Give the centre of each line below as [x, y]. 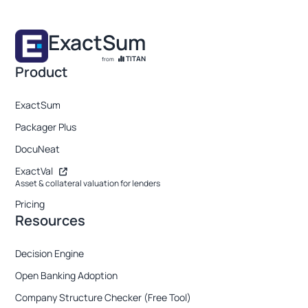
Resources [51, 220]
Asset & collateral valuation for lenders [88, 183]
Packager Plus [46, 127]
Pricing [30, 204]
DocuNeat [38, 149]
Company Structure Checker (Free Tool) [103, 297]
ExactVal [35, 171]
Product [42, 72]
